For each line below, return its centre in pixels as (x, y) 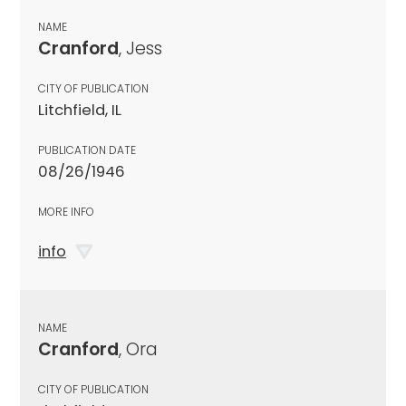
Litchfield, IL (80, 110)
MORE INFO (66, 211)
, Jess (140, 48)
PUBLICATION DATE (87, 150)
